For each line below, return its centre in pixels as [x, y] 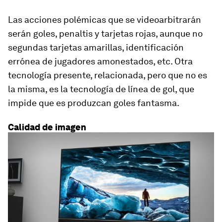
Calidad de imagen [47, 127]
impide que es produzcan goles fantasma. [94, 103]
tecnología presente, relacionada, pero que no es [108, 75]
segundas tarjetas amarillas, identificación [96, 47]
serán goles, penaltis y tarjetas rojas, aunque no [105, 33]
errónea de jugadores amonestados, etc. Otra [100, 61]
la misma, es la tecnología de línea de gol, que [101, 89]
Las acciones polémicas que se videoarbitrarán [105, 19]
